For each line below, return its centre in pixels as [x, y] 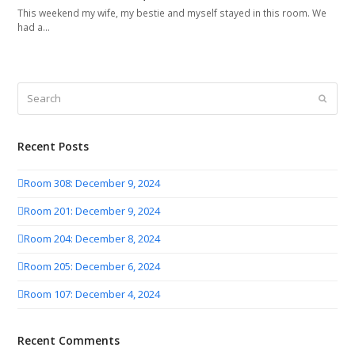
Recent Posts [53, 146]
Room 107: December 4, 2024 [92, 294]
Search [34, 89]
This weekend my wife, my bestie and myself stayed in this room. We [172, 13]
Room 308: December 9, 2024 [92, 183]
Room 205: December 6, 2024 [92, 267]
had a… [34, 27]
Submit [338, 98]
